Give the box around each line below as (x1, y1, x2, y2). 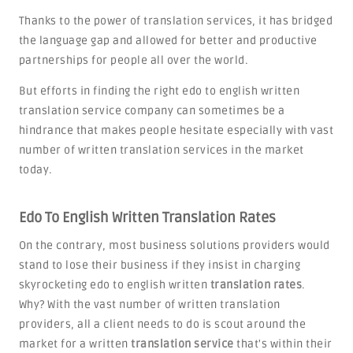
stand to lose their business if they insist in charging (18, 258, 301, 272)
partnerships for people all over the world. (18, 54, 249, 67)
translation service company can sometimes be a (18, 104, 285, 117)
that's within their (233, 337, 333, 351)
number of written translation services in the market (18, 143, 304, 157)
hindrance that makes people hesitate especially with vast (18, 124, 334, 137)
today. (18, 163, 53, 176)
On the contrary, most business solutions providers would (18, 239, 330, 252)
